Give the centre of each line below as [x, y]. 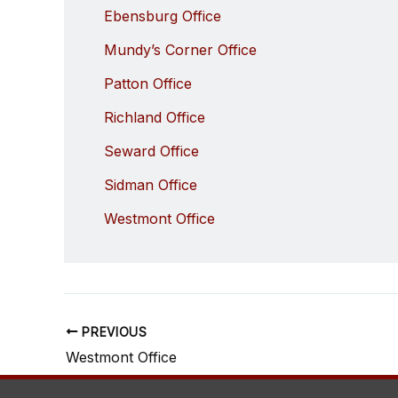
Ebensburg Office [163, 16]
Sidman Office [151, 184]
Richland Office [155, 117]
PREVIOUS [112, 332]
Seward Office [151, 151]
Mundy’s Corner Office [180, 49]
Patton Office [148, 83]
